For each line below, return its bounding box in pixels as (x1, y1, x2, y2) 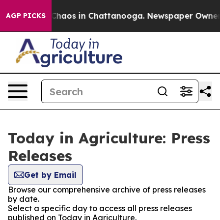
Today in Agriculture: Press (8, 129, 210, 147)
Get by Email (24, 170, 77, 180)
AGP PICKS (6, 11, 46, 20)
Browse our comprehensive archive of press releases (8, 185, 206, 194)
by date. (8, 194, 39, 204)
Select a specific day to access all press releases (8, 203, 192, 213)
